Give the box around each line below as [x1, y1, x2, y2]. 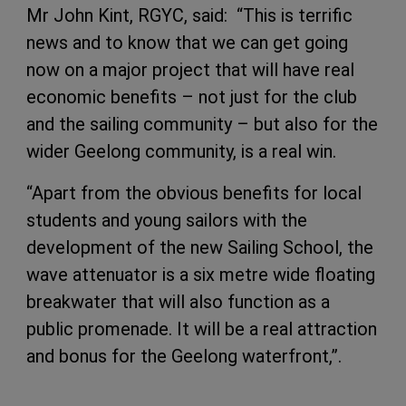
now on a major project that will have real [26, 58, 354, 81]
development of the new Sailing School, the [26, 236, 373, 258]
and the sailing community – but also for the [26, 112, 378, 135]
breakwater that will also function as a [26, 290, 330, 313]
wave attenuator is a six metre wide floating [26, 263, 375, 285]
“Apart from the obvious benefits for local [26, 181, 362, 204]
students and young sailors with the [26, 208, 307, 231]
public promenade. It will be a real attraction [26, 317, 377, 340]
